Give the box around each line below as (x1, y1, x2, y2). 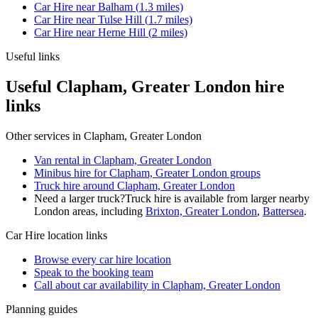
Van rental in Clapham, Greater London (34, 153, 212, 166)
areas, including (70, 204, 143, 217)
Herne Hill (98, 26, 146, 38)
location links (45, 229, 107, 241)
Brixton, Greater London (146, 204, 257, 217)
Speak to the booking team (34, 265, 153, 278)
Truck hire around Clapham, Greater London (34, 179, 235, 192)
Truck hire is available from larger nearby (125, 192, 309, 204)
